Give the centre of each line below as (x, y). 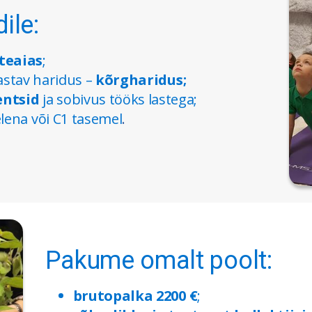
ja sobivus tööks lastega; (118, 99)
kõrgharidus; (141, 79)
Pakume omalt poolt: (158, 261)
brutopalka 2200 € (135, 296)
